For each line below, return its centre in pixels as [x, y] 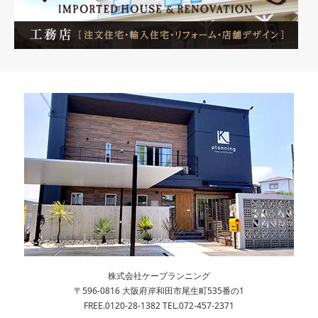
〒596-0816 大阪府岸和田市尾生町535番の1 [159, 291]
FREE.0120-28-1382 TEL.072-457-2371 [159, 306]
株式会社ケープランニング [159, 276]
